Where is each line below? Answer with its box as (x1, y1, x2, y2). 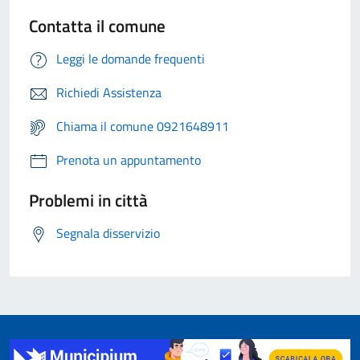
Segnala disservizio (56, 223, 160, 243)
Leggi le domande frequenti (56, 49, 205, 69)
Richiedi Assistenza (56, 83, 162, 103)
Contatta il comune (29, 13, 166, 39)
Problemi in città (29, 187, 148, 214)
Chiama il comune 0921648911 (56, 117, 229, 137)
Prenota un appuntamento (56, 150, 201, 170)
